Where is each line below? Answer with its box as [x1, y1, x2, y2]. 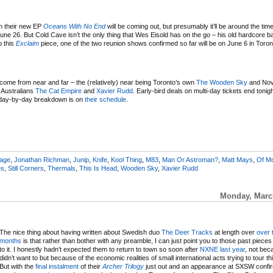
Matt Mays [222, 155, 253, 163]
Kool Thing [111, 155, 142, 163]
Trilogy [124, 263, 144, 270]
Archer [102, 263, 122, 270]
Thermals [48, 164, 76, 172]
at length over [213, 229, 257, 236]
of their [79, 263, 102, 270]
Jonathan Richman [14, 155, 69, 163]
